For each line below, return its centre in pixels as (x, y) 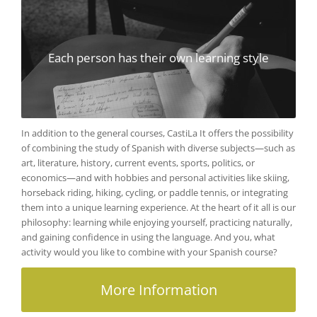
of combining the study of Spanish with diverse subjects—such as (158, 148)
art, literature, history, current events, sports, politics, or (138, 162)
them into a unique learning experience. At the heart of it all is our (158, 207)
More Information (158, 289)
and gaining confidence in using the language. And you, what (148, 237)
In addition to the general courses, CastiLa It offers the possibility (157, 133)
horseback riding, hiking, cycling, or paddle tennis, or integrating (155, 192)
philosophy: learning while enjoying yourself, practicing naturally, (157, 222)
